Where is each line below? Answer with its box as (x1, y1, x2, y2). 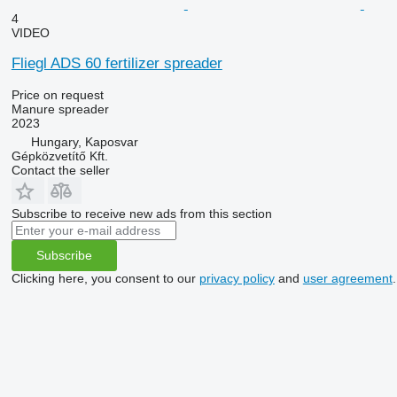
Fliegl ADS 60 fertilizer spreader (11, 54, 222, 72)
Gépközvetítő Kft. (11, 148, 108, 163)
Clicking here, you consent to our (11, 270, 199, 285)
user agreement (302, 270, 393, 285)
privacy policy (198, 270, 275, 285)
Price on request (11, 87, 104, 102)
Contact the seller (11, 162, 110, 177)
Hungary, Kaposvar (30, 134, 138, 149)
